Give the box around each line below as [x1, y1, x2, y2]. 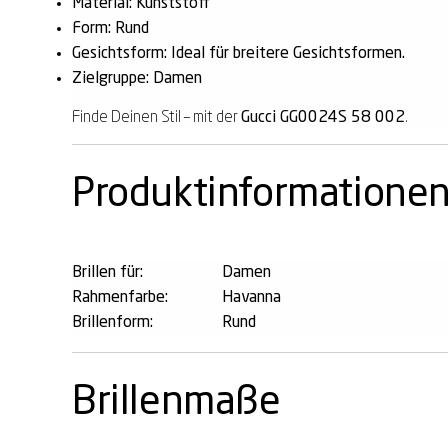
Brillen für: [72, 264, 143, 281]
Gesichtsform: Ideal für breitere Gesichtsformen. [72, 45, 405, 62]
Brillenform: [72, 314, 153, 331]
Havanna [222, 289, 281, 306]
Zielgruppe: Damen [72, 70, 202, 87]
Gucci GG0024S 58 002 [241, 109, 405, 126]
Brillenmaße [72, 382, 281, 423]
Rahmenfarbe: [72, 289, 168, 306]
